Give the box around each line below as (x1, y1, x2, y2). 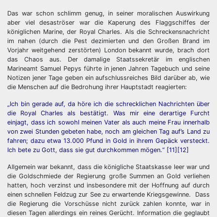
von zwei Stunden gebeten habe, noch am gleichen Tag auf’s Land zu (7, 128, 210, 136)
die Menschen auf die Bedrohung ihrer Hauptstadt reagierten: (7, 83, 187, 91)
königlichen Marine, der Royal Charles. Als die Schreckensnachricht (7, 28, 210, 36)
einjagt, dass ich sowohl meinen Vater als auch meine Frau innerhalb (7, 119, 210, 126)
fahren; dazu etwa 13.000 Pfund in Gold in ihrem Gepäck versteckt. (7, 137, 210, 145)
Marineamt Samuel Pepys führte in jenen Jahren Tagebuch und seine (7, 65, 210, 73)
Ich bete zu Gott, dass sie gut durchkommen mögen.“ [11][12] (7, 146, 189, 154)
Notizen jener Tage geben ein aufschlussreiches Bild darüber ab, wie (7, 74, 210, 82)
